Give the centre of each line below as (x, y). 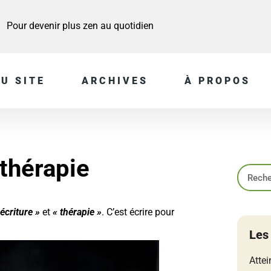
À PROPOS (217, 81)
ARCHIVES (115, 81)
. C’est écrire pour (138, 212)
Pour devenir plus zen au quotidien (80, 25)
